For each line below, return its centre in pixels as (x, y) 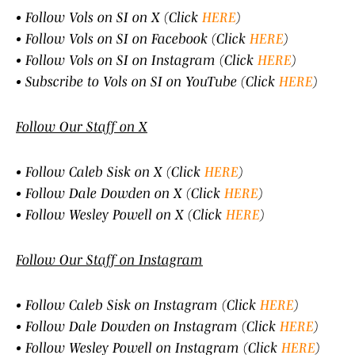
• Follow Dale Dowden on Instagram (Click (148, 327)
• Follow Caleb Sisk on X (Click (110, 172)
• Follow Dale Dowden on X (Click (120, 194)
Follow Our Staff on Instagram (109, 260)
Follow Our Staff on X (82, 127)
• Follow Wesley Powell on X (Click (121, 215)
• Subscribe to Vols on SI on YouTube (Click (147, 82)
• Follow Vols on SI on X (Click (109, 18)
